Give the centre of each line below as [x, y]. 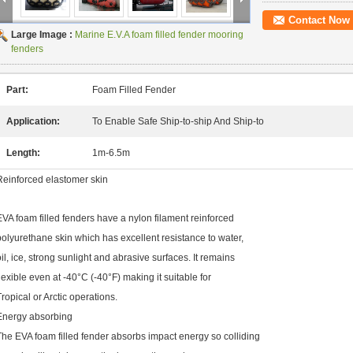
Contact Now [319, 20]
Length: [23, 153]
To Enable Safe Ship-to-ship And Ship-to [178, 121]
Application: [33, 121]
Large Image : [43, 35]
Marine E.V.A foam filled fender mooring [159, 35]
